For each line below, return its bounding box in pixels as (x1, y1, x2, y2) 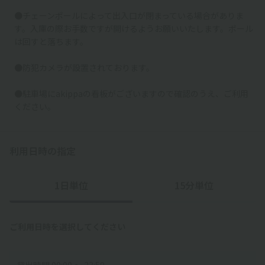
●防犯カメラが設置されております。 (14, 61, 154, 73)
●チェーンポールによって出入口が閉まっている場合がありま (14, 9, 244, 21)
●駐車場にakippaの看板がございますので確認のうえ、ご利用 (14, 87, 248, 99)
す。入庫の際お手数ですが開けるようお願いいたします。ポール (14, 22, 253, 34)
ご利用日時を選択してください (9, 220, 125, 232)
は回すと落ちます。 (14, 35, 88, 47)
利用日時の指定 (9, 143, 76, 158)
